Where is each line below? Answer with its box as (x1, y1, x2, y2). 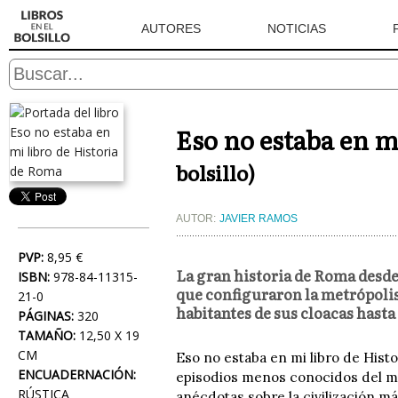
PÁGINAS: (18, 307, 74, 324)
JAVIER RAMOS (219, 212, 298, 226)
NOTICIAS (267, 21, 326, 36)
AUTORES (140, 21, 201, 36)
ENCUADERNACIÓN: (18, 366, 136, 383)
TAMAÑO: (18, 327, 76, 344)
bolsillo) (176, 157, 255, 187)
